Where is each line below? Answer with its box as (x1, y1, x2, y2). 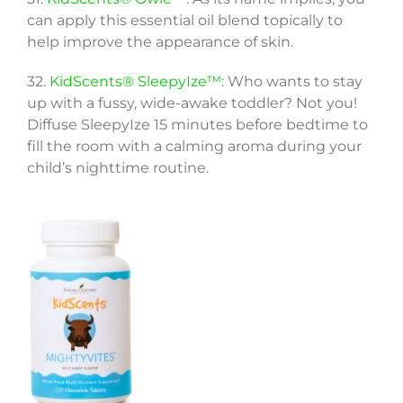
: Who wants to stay (220, 72, 363, 90)
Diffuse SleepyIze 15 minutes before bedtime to (26, 115, 368, 133)
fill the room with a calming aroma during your (26, 137, 362, 155)
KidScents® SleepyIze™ (49, 72, 221, 90)
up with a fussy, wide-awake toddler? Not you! (26, 94, 357, 112)
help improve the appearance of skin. (26, 32, 293, 50)
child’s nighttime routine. (26, 158, 209, 176)
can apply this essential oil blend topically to (26, 11, 343, 29)
